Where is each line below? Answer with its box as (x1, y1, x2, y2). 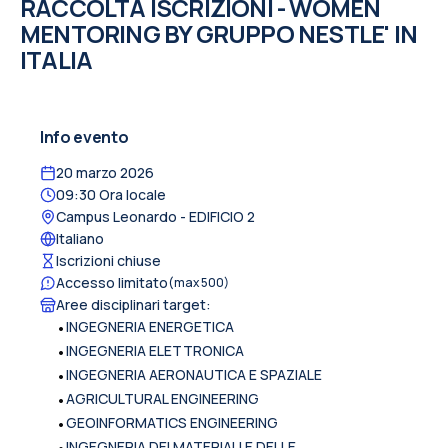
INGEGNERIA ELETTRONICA (66, 340, 244, 360)
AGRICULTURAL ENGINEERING (66, 388, 259, 408)
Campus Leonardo (56, 206, 177, 226)
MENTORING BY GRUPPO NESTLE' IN (20, 16, 418, 50)
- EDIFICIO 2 (180, 206, 255, 226)
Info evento (40, 125, 129, 148)
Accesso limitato (56, 272, 168, 292)
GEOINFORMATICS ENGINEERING (66, 412, 278, 432)
